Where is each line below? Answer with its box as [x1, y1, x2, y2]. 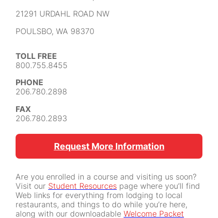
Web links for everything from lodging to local [16, 190, 182, 200]
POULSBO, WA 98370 [16, 26, 94, 36]
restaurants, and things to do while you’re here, [16, 200, 187, 210]
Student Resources [48, 181, 117, 191]
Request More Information [54, 141, 164, 151]
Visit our [16, 181, 48, 191]
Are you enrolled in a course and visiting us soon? [16, 172, 197, 182]
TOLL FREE [16, 51, 57, 61]
